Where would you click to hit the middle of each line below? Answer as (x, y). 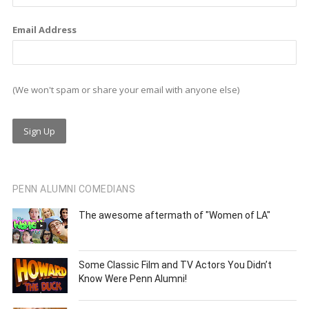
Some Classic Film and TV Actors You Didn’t (175, 265)
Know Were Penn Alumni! (132, 278)
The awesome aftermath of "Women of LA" (174, 215)
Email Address (44, 29)
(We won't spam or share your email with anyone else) (126, 89)
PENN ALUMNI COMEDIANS (74, 189)
